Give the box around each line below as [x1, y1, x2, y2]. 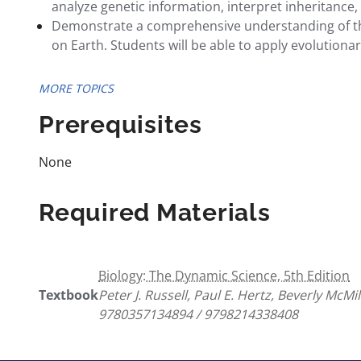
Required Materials [39, 198, 271, 226]
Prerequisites [39, 110, 202, 139]
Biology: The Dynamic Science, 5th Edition [98, 267, 350, 284]
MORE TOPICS [39, 81, 114, 96]
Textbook [39, 286, 98, 304]
